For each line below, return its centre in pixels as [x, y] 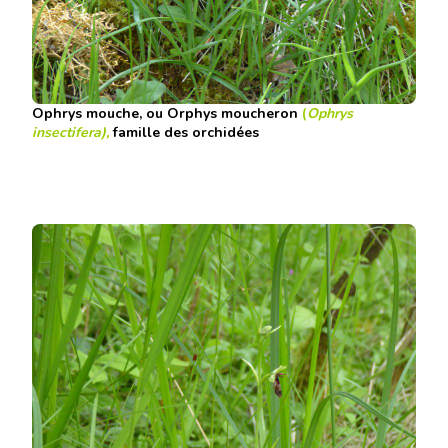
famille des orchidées [186, 132]
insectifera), [72, 132]
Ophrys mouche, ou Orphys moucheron [165, 113]
